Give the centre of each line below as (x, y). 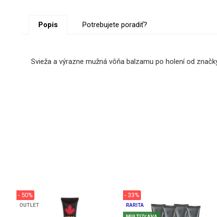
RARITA (135, 205)
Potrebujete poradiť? (115, 25)
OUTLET (29, 205)
